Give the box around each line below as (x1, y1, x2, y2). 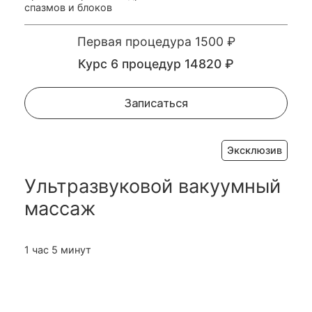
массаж (24, 197, 95, 221)
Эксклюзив (227, 144, 282, 157)
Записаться (124, 95, 188, 111)
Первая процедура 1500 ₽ (77, 34, 235, 49)
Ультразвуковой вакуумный (24, 175, 281, 198)
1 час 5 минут (24, 244, 91, 256)
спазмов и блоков (24, 1, 112, 14)
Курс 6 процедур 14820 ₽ (78, 56, 234, 72)
